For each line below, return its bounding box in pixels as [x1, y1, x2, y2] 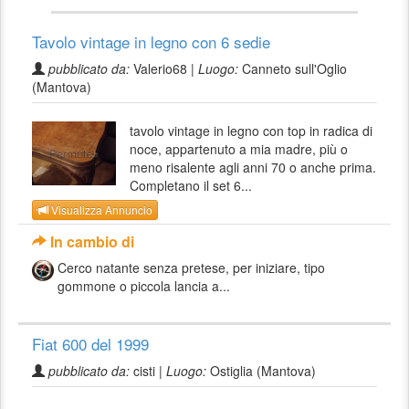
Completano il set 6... [130, 175, 253, 194]
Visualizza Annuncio [48, 202, 152, 218]
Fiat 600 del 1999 [32, 332, 149, 356]
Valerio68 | [130, 58, 198, 78]
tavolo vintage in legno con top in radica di [130, 121, 373, 140]
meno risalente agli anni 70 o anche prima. [130, 157, 377, 176]
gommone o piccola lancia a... [58, 277, 230, 296]
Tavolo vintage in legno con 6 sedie [32, 29, 270, 53]
